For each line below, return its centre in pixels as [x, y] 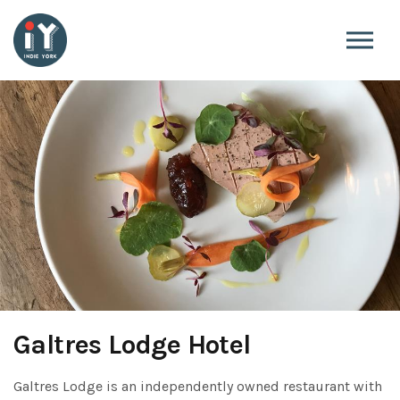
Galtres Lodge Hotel [132, 345]
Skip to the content [199, 15]
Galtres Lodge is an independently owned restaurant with [198, 387]
